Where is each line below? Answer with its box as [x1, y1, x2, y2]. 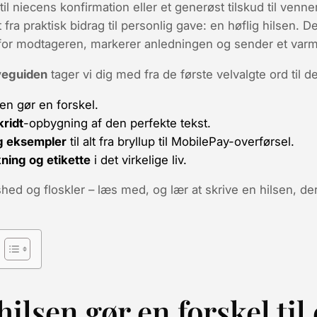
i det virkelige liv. [91, 152, 187, 167]
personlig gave [121, 18, 203, 33]
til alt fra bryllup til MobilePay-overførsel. [67, 134, 294, 149]
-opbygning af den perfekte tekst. [23, 115, 211, 130]
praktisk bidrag [23, 18, 105, 33]
